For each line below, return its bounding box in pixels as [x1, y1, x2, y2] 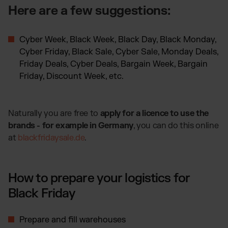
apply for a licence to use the [100, 108, 209, 119]
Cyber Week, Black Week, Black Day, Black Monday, [19, 34, 216, 45]
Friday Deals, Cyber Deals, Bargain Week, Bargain [19, 59, 208, 69]
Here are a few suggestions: [8, 3, 170, 19]
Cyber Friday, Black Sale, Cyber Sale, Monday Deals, [19, 46, 218, 57]
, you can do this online [133, 120, 219, 131]
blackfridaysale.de [17, 132, 85, 143]
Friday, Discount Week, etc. [19, 71, 124, 81]
